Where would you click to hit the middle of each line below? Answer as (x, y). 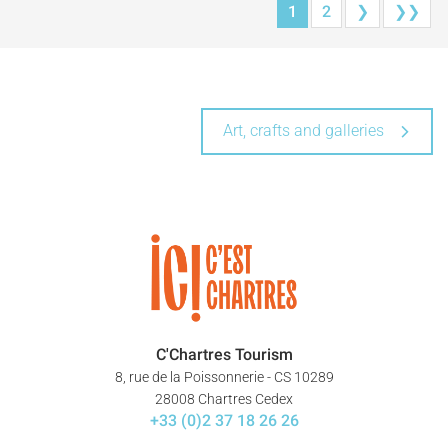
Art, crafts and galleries (303, 131)
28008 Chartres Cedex (224, 399)
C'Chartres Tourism (224, 355)
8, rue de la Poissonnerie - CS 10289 (224, 377)
